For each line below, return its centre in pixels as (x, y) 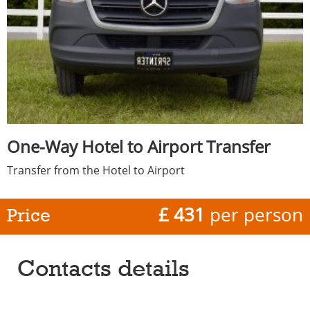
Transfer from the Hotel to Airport (96, 171)
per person (254, 215)
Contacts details (103, 268)
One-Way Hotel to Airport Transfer (139, 147)
